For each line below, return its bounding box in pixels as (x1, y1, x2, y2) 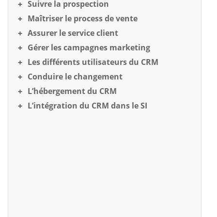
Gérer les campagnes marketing (28, 42, 150, 53)
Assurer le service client (28, 28, 118, 38)
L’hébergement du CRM (28, 86, 117, 96)
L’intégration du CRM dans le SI (28, 100, 147, 111)
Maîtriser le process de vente (28, 13, 138, 24)
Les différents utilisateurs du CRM (28, 57, 158, 67)
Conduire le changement (28, 71, 123, 82)
